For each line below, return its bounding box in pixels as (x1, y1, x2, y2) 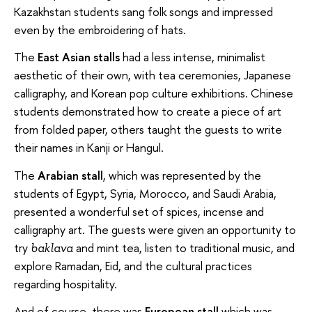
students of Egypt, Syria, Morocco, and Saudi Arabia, (14, 185, 276, 201)
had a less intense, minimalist (120, 49, 265, 65)
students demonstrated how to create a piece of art (14, 103, 281, 120)
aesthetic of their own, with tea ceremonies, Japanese (14, 67, 291, 84)
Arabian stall (38, 166, 103, 183)
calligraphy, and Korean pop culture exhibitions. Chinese (14, 85, 293, 102)
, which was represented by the (103, 166, 261, 183)
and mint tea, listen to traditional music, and (73, 239, 295, 256)
